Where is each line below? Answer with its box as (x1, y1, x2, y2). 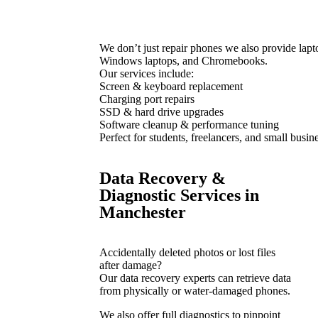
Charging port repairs (99, 93, 194, 105)
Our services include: (99, 67, 194, 79)
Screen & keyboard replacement (99, 80, 243, 92)
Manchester (99, 203, 186, 221)
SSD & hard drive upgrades (99, 106, 224, 118)
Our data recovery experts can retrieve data (99, 272, 291, 284)
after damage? (99, 259, 162, 271)
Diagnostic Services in (99, 186, 259, 204)
